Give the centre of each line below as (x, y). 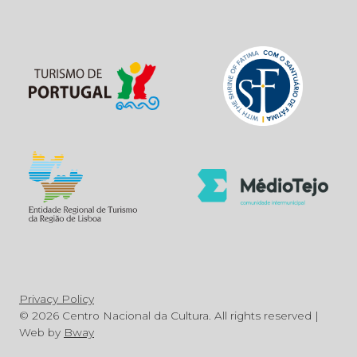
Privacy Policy (57, 298)
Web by (41, 332)
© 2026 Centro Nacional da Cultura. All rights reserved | (169, 315)
